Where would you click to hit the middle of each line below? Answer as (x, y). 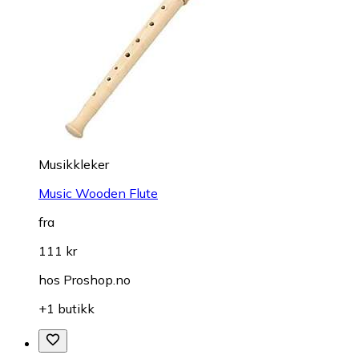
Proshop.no (97, 279)
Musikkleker (74, 164)
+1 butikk (67, 308)
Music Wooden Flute (98, 193)
